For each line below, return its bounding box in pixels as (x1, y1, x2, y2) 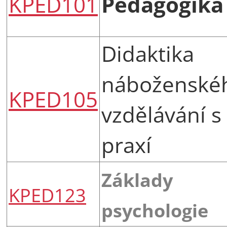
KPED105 (9, 84, 98, 113)
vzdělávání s (101, 99, 221, 129)
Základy (101, 167, 173, 192)
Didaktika (101, 39, 194, 68)
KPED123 (9, 182, 86, 207)
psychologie (101, 198, 208, 222)
